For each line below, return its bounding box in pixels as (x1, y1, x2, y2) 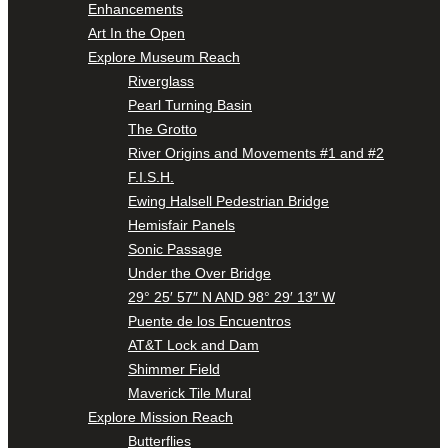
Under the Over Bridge (128, 265, 271, 282)
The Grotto (128, 121, 197, 138)
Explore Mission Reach (88, 409, 233, 426)
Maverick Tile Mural (128, 385, 251, 402)
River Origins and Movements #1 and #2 (128, 145, 384, 162)
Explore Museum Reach (88, 49, 240, 66)
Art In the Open (88, 25, 185, 42)
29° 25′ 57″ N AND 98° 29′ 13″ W (128, 289, 335, 306)
